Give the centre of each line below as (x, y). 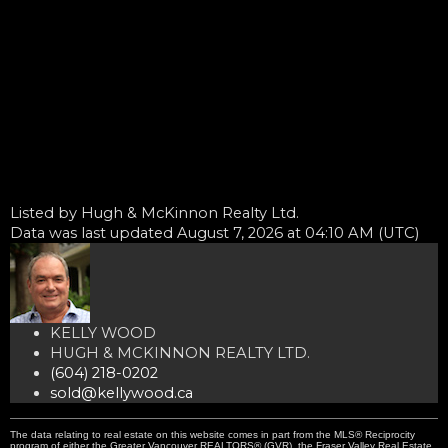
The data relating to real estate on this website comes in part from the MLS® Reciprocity (212, 434)
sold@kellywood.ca (121, 392)
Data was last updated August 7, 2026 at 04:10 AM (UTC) (214, 232)
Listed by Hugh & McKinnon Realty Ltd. (154, 212)
